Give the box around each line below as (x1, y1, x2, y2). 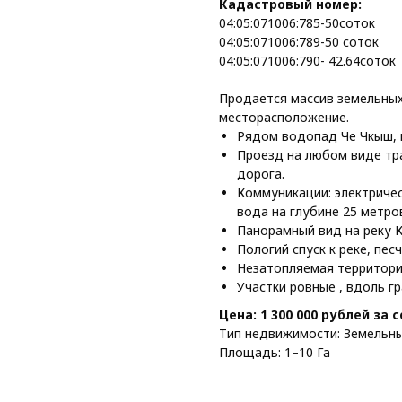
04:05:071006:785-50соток (219, 14, 375, 32)
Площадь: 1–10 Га (219, 344, 330, 362)
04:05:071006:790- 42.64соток (219, 52, 396, 70)
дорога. (237, 165, 284, 183)
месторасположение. (219, 109, 349, 127)
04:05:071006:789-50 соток (219, 33, 379, 51)
